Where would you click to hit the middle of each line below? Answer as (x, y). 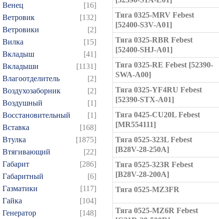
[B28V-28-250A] (142, 149)
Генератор (19, 213)
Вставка (16, 127)
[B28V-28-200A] (142, 174)
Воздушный (22, 103)
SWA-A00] (133, 75)
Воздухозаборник (32, 91)
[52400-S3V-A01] (144, 25)
